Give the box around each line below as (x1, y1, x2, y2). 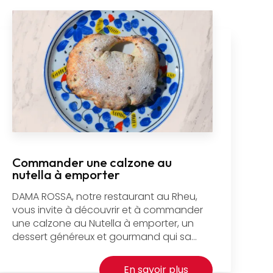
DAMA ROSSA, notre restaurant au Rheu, (12, 190, 198, 204)
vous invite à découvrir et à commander (12, 203, 204, 218)
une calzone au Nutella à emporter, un (12, 216, 194, 231)
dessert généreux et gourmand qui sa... (12, 230, 197, 244)
